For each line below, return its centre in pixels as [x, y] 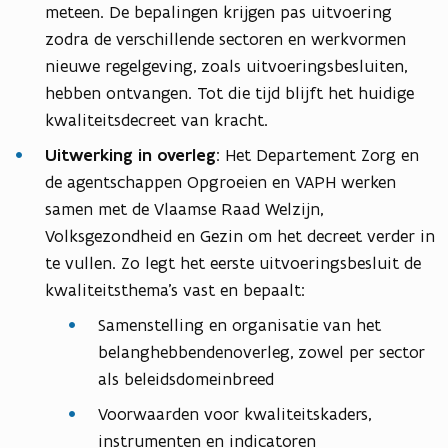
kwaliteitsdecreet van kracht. [156, 120]
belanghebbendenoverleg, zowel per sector [261, 352]
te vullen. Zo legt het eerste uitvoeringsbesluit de [233, 263]
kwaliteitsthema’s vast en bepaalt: [175, 290]
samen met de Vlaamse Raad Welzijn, [184, 209]
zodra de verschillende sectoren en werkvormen [225, 39]
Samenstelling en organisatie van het [239, 325]
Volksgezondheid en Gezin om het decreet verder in [240, 236]
